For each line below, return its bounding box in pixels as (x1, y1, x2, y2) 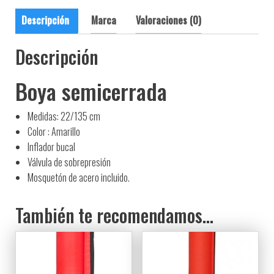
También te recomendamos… (15, 201, 213, 229)
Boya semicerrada (15, 74, 167, 107)
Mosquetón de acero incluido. (28, 169, 130, 185)
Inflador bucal (28, 139, 75, 154)
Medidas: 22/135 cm (28, 108, 100, 124)
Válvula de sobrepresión (28, 154, 111, 169)
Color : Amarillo (28, 124, 80, 139)
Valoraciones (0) (136, 12, 201, 28)
